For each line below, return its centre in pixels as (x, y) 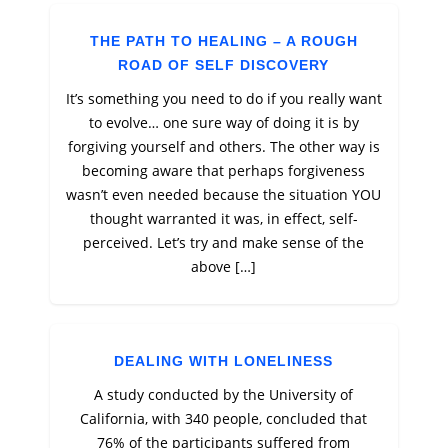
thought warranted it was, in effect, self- (223, 218)
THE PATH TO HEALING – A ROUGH (223, 41)
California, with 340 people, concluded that (224, 418)
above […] (224, 266)
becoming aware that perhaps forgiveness (224, 170)
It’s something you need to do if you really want (223, 98)
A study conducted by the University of (224, 394)
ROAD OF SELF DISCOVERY (224, 65)
